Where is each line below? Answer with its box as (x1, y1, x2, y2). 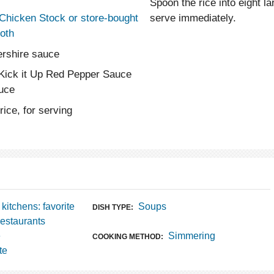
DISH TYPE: (92, 202, 134, 212)
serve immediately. (150, 12, 237, 24)
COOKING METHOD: (92, 232, 164, 241)
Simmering (168, 230, 216, 241)
